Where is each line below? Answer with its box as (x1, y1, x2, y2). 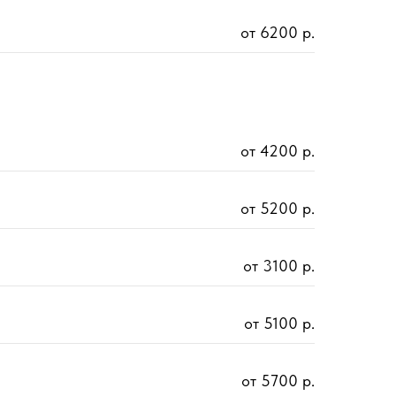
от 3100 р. (243, 256, 315, 276)
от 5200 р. (240, 199, 315, 218)
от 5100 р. (244, 314, 315, 333)
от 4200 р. (240, 141, 315, 161)
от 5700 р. (241, 371, 315, 391)
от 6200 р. (240, 23, 315, 42)
